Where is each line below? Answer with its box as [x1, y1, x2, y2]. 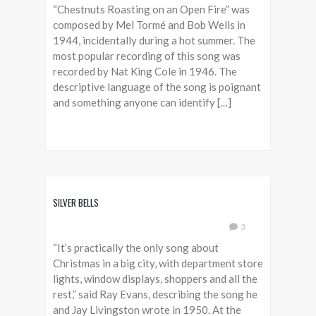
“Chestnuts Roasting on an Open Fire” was [53, 3, 250, 16]
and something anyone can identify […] [53, 96, 231, 109]
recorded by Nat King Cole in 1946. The [53, 65, 237, 78]
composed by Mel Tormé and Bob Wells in [53, 18, 245, 31]
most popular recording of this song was [53, 49, 241, 62]
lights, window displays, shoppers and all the [53, 272, 257, 285]
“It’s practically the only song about [53, 241, 219, 254]
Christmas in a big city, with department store [53, 257, 263, 269]
